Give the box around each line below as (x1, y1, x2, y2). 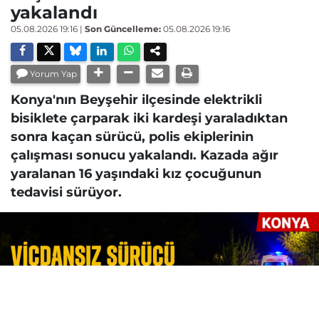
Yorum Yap (30, 68, 78, 80)
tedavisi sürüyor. (11, 184, 122, 200)
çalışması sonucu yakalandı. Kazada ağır (11, 147, 278, 163)
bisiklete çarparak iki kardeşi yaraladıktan (11, 110, 288, 126)
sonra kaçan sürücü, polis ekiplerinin (11, 129, 253, 145)
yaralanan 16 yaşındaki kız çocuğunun (11, 166, 261, 182)
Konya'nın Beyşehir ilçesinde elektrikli (11, 92, 262, 108)
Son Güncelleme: (85, 23, 161, 35)
